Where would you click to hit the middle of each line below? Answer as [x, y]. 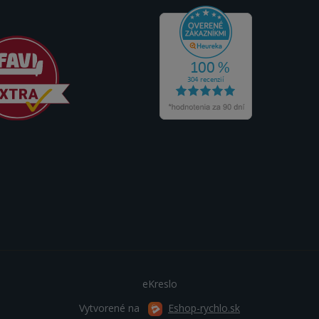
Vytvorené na [111, 308]
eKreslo [159, 283]
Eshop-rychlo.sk [204, 308]
